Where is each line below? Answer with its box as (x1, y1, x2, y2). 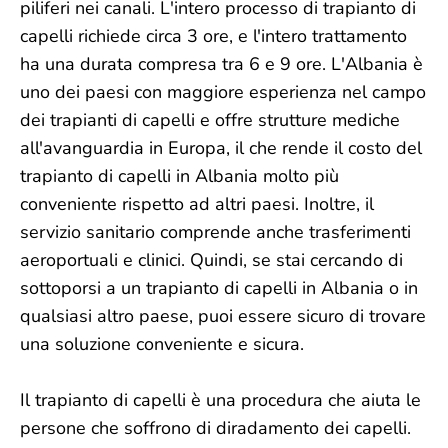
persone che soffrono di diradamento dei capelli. (20, 416, 411, 440)
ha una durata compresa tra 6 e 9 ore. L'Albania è (20, 52, 423, 76)
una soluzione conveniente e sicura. (20, 332, 304, 356)
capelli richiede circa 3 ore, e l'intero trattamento (20, 24, 407, 48)
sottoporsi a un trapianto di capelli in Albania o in (20, 276, 418, 300)
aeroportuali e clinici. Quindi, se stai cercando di (20, 248, 403, 272)
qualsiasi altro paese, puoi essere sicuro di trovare (20, 304, 426, 328)
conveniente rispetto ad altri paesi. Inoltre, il (20, 192, 374, 216)
